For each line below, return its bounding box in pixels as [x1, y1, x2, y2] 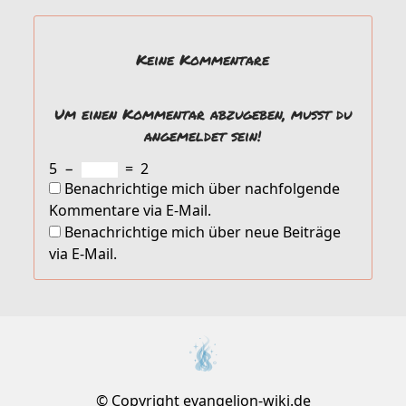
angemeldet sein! [144, 125, 262, 146]
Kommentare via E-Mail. [48, 200, 211, 220]
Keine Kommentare [136, 49, 270, 70]
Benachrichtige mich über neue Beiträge [63, 222, 341, 242]
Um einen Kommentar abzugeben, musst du [53, 103, 352, 124]
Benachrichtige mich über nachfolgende [63, 179, 340, 198]
